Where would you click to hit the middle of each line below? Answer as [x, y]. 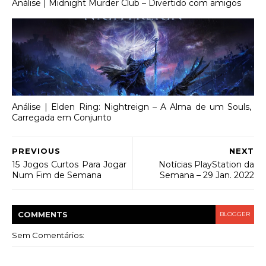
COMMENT [40, 215]
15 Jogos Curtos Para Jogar [69, 165]
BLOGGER [235, 214]
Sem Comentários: [48, 235]
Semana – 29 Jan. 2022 [207, 175]
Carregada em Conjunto [62, 117]
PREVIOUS [36, 151]
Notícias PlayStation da [206, 165]
